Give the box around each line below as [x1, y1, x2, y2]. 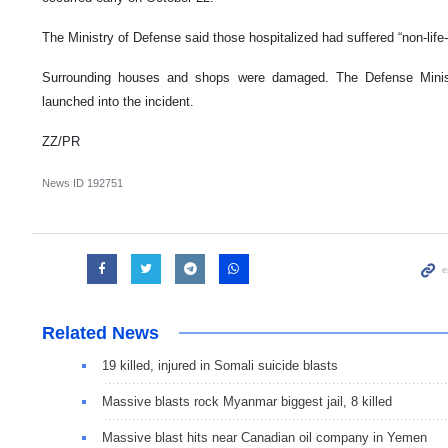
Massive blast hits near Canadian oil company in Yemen [102, 430, 427, 446]
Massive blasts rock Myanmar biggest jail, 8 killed [102, 394, 392, 410]
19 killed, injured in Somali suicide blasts [102, 358, 338, 374]
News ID [42, 177, 87, 190]
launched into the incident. [42, 94, 194, 110]
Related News [42, 323, 159, 344]
